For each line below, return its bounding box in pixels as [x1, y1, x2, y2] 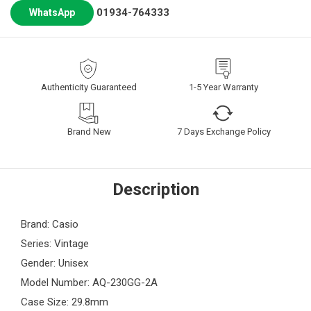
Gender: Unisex [21, 257, 88, 270]
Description [112, 180, 199, 200]
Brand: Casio [21, 218, 78, 231]
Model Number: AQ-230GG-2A [21, 276, 158, 289]
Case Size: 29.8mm [21, 296, 108, 309]
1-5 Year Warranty [189, 82, 258, 93]
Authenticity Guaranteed [41, 82, 137, 93]
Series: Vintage [21, 237, 89, 251]
